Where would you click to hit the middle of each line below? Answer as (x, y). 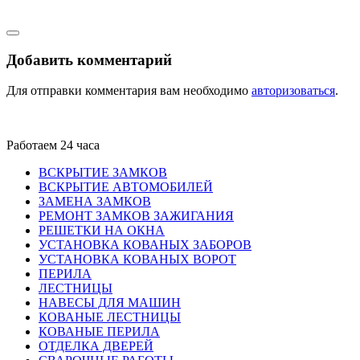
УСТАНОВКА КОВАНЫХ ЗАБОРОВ (145, 245)
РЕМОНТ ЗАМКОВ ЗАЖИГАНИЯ (136, 216)
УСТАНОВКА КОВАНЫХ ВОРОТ (137, 260)
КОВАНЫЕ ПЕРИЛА (99, 332)
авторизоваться (293, 91)
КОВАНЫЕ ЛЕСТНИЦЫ (110, 317)
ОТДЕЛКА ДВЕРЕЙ (96, 346)
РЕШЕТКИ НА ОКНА (102, 231)
